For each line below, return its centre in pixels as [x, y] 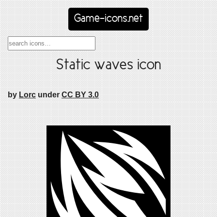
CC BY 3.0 [80, 95]
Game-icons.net [108, 19]
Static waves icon [108, 65]
